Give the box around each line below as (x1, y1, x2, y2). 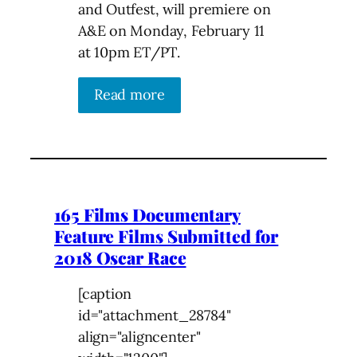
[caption (78, 284, 132, 304)
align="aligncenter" (78, 328, 201, 347)
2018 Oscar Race (54, 246, 186, 269)
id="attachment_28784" (78, 306, 231, 325)
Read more (94, 84, 166, 104)
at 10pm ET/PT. (78, 42, 180, 61)
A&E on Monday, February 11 (78, 21, 265, 40)
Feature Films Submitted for (54, 225, 279, 248)
